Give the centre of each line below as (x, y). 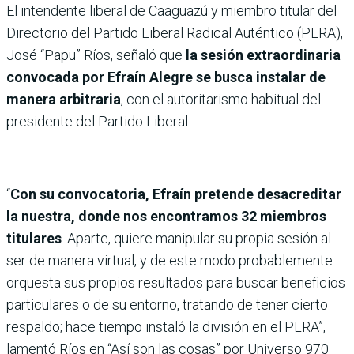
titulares (34, 238)
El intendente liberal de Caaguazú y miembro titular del (171, 10)
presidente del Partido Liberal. (98, 121)
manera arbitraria (64, 99)
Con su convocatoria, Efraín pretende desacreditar (176, 194)
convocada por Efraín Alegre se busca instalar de (166, 77)
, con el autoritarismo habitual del (221, 99)
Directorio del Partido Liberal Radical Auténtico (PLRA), (175, 32)
